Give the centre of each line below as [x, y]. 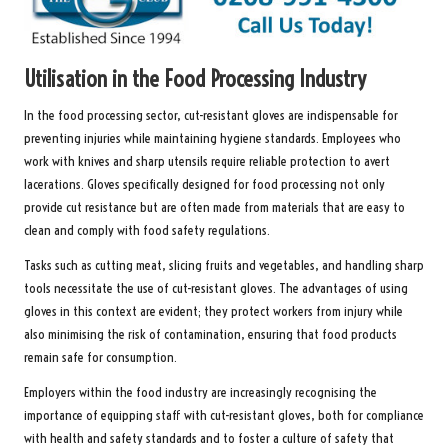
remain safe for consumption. [100, 357]
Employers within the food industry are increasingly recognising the [200, 392]
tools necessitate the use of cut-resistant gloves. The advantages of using [216, 288]
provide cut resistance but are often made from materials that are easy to [214, 207]
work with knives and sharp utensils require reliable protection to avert [207, 161]
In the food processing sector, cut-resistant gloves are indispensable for [211, 115]
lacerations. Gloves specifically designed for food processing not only [204, 184]
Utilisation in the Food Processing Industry [195, 78]
